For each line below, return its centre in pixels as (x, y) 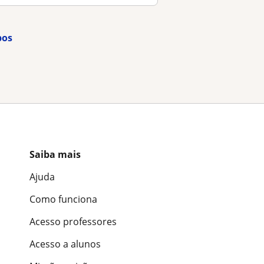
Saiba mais (55, 155)
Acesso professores (73, 222)
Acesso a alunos (65, 244)
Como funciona (63, 199)
